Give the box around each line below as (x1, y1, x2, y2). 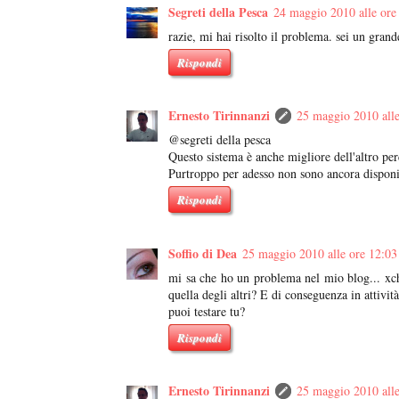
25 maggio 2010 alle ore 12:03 (242, 244, 397, 262)
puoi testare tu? (168, 302, 245, 320)
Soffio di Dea (168, 243, 237, 263)
